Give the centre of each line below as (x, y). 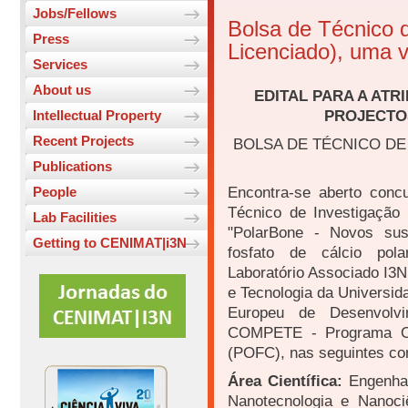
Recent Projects (83, 141)
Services (60, 65)
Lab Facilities (75, 218)
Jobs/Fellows (75, 14)
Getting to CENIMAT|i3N (110, 243)
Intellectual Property (97, 116)
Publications (72, 167)
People (55, 192)
